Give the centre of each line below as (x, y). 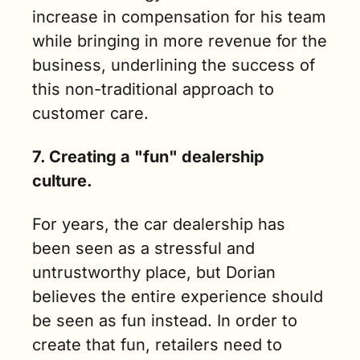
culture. (62, 181)
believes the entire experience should (178, 297)
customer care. (90, 114)
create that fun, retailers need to (157, 345)
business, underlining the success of (174, 65)
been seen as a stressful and (143, 249)
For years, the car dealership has (159, 225)
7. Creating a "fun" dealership (148, 157)
